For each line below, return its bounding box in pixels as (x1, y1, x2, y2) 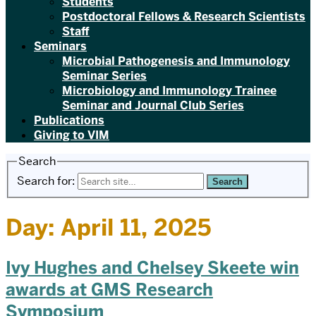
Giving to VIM (34, 128, 109, 142)
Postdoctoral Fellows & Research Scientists (62, 9, 305, 24)
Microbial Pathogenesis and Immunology (62, 54, 290, 68)
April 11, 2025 (61, 213, 211, 243)
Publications (34, 113, 104, 128)
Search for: (17, 173, 75, 188)
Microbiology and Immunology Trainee (62, 83, 276, 98)
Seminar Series (62, 68, 147, 83)
